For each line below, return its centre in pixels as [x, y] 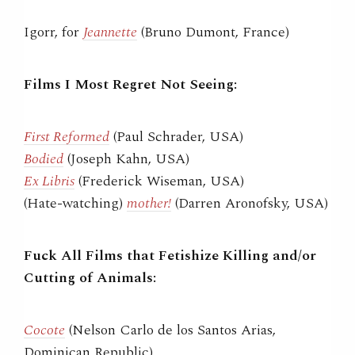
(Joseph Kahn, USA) [126, 158]
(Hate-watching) [75, 203]
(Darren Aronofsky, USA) [250, 203]
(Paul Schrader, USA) [176, 136]
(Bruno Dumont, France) [213, 32]
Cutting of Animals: [90, 277]
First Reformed [67, 136]
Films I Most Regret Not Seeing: [130, 84]
